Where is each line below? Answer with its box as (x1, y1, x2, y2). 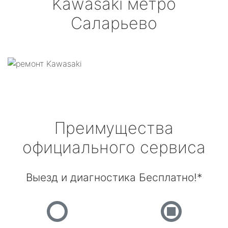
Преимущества (54, 118, 174, 138)
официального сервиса (22, 137, 206, 157)
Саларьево (71, 13, 157, 33)
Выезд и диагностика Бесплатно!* (26, 171, 202, 184)
